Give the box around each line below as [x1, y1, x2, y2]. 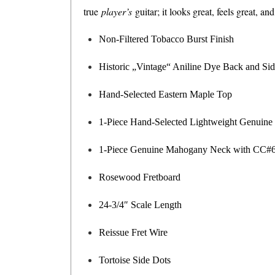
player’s [101, 5, 133, 18]
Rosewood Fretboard [99, 172, 181, 183]
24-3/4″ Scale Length [99, 199, 182, 211]
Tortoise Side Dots [99, 255, 171, 266]
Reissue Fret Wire [99, 227, 168, 238]
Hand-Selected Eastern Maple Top [99, 89, 233, 100]
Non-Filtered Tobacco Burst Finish [99, 34, 234, 45]
